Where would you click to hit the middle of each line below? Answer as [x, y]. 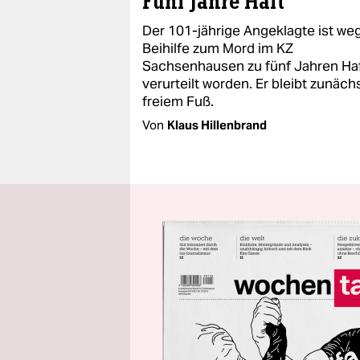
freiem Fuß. [178, 101]
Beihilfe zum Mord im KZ [218, 48]
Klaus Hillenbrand [217, 125]
